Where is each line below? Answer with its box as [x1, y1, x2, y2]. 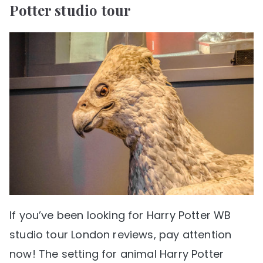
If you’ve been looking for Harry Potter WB [9, 207, 231, 222]
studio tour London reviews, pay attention [9, 227, 232, 242]
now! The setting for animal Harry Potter [9, 246, 224, 261]
